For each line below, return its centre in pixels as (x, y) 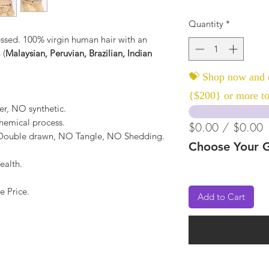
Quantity (206, 24)
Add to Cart (221, 196)
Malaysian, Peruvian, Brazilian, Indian (79, 53)
